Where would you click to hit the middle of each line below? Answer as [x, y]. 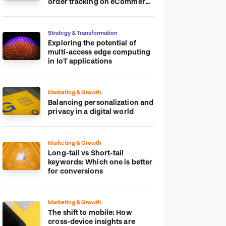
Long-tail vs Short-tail [86, 152]
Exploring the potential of [92, 42]
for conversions [75, 171]
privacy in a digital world [91, 111]
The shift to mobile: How [90, 212]
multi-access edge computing [99, 51]
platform [63, 10]
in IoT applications [80, 61]
